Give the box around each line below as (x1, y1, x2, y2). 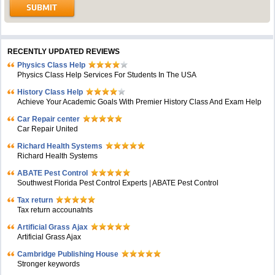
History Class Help (17, 88, 83, 96)
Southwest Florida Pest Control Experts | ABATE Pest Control (17, 179, 219, 187)
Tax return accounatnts (17, 206, 93, 214)
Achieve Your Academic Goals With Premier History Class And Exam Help (17, 98, 262, 106)
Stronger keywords (17, 260, 80, 268)
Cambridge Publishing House (17, 250, 119, 258)
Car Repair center (17, 115, 80, 123)
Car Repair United (17, 125, 79, 133)
